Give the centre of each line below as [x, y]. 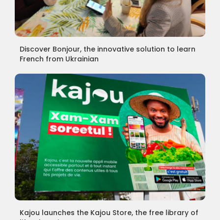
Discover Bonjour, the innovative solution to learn [107, 49]
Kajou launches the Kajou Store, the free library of [109, 212]
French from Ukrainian [59, 59]
